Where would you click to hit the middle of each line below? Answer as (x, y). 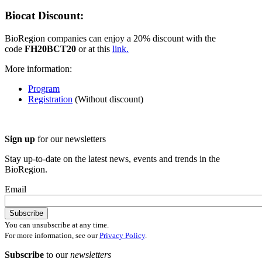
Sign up (20, 139)
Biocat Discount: (44, 16)
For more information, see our (52, 235)
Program (44, 88)
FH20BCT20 (50, 49)
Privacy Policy (122, 235)
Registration (50, 99)
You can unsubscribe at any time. (57, 225)
